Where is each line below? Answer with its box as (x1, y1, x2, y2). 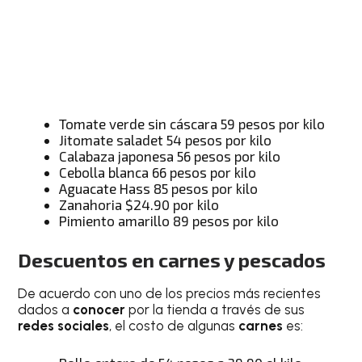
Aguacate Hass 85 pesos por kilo (59, 179, 259, 196)
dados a (18, 301, 74, 318)
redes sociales (18, 318, 110, 335)
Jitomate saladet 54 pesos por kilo (59, 131, 272, 148)
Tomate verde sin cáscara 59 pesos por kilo (59, 115, 326, 132)
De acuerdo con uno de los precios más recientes (18, 285, 322, 302)
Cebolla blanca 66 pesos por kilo (59, 163, 257, 180)
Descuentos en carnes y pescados (18, 248, 326, 272)
